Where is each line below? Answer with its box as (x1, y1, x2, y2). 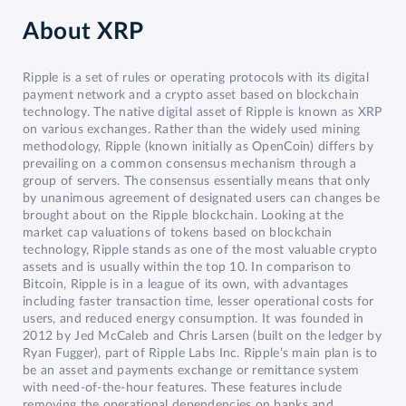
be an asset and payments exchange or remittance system (23, 363, 360, 377)
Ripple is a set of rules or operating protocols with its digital (23, 71, 369, 84)
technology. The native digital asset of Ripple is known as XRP (23, 105, 382, 119)
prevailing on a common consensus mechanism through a (23, 157, 357, 170)
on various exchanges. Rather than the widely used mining (23, 122, 361, 136)
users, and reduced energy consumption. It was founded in (23, 312, 364, 325)
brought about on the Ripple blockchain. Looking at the (23, 208, 344, 222)
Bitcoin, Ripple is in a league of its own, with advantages (23, 277, 349, 291)
